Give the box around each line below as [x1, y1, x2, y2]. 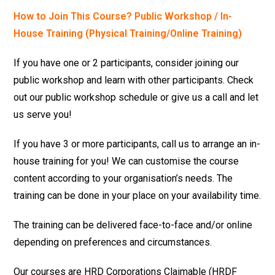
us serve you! [14, 108, 72, 120]
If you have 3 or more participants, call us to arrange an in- [14, 137, 261, 150]
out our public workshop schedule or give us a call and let [14, 91, 259, 103]
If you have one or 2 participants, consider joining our [14, 56, 239, 69]
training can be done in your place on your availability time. [14, 189, 261, 201]
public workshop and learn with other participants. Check [14, 74, 254, 86]
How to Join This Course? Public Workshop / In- [14, 10, 233, 22]
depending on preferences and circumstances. [14, 236, 212, 248]
